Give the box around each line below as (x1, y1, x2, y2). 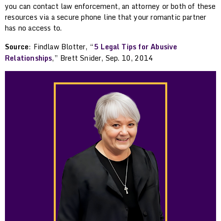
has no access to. (5, 22, 62, 34)
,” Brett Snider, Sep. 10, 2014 (52, 52, 153, 64)
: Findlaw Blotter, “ (29, 40, 94, 52)
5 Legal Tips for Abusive (93, 40, 178, 52)
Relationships (5, 52, 52, 64)
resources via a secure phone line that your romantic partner (5, 11, 207, 23)
